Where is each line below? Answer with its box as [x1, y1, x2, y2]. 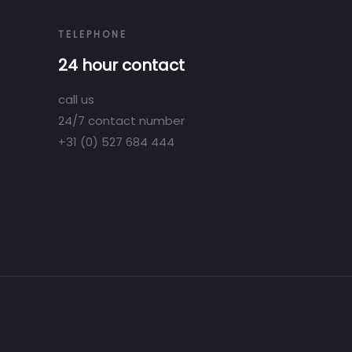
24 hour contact [58, 54, 185, 76]
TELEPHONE [58, 27, 127, 41]
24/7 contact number [58, 112, 185, 129]
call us [58, 91, 94, 108]
